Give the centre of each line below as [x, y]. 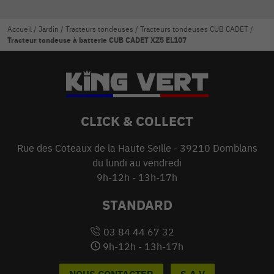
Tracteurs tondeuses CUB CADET [194, 29]
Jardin [49, 29]
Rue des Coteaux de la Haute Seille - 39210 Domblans [137, 148]
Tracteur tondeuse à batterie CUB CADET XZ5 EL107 [97, 40]
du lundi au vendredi [137, 162]
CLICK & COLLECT [137, 120]
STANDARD [137, 204]
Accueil [20, 29]
